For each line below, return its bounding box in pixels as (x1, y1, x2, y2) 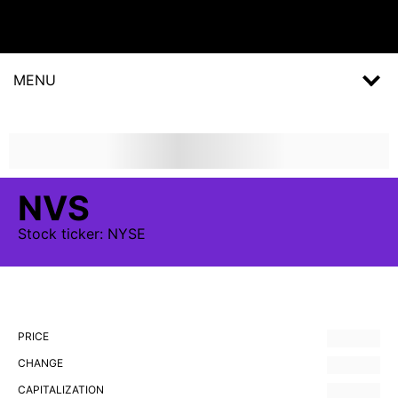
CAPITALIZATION (18, 383, 104, 396)
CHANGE (18, 356, 63, 370)
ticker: (57, 225, 107, 243)
